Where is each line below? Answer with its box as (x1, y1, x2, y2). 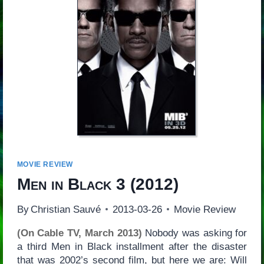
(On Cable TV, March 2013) (16, 227, 142, 239)
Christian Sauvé (30, 203, 101, 215)
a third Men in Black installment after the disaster (16, 240, 247, 252)
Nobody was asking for (141, 227, 247, 239)
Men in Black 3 (16, 174, 126, 193)
